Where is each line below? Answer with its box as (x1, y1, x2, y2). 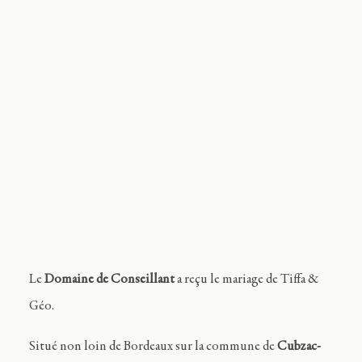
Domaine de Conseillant (44, 272, 175, 287)
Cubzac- (276, 339, 321, 354)
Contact (156, 64, 206, 78)
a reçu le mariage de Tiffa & (174, 272, 318, 287)
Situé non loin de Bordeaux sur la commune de (28, 339, 277, 354)
